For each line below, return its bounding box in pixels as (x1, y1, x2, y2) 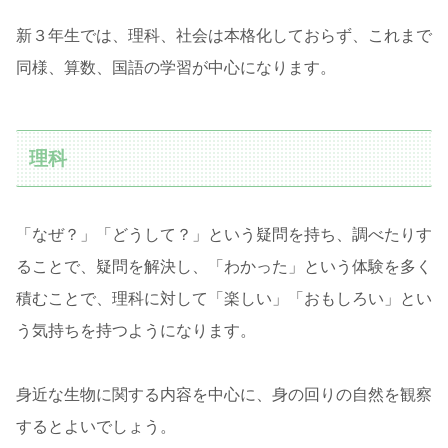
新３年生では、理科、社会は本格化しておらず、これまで (16, 27, 432, 44)
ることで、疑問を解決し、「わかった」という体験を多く (16, 257, 432, 275)
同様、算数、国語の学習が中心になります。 (16, 59, 336, 76)
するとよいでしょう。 (16, 417, 176, 435)
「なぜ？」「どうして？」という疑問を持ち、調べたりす (16, 225, 432, 243)
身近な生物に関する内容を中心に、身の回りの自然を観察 (16, 385, 432, 403)
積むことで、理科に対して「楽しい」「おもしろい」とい (16, 289, 432, 307)
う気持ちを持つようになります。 (16, 321, 256, 339)
